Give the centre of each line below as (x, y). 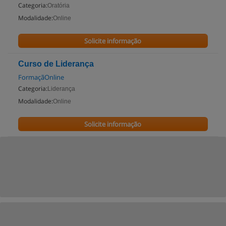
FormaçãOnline (41, 77)
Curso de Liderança (56, 64)
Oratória (59, 6)
